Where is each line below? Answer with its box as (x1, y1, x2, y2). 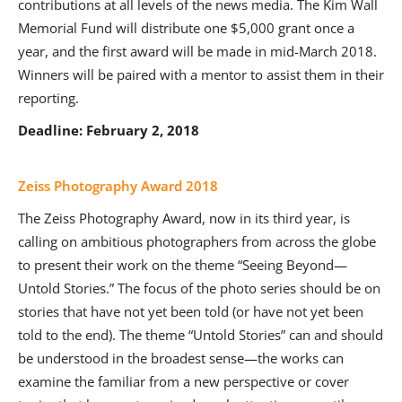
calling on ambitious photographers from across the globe (18, 232, 376, 251)
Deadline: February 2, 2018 (18, 121, 199, 140)
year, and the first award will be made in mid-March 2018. (18, 42, 377, 61)
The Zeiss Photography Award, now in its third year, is (18, 209, 350, 228)
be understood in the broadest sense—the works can (18, 349, 344, 368)
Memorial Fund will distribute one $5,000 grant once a (18, 19, 354, 38)
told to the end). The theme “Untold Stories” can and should (18, 326, 383, 345)
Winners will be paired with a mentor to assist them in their (18, 66, 384, 84)
